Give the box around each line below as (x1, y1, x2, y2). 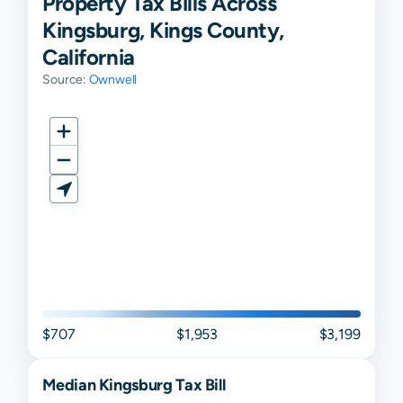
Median (42, 375, 99, 395)
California (42, 44, 135, 70)
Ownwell (88, 72, 138, 87)
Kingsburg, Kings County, (42, 17, 284, 43)
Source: (42, 72, 89, 87)
